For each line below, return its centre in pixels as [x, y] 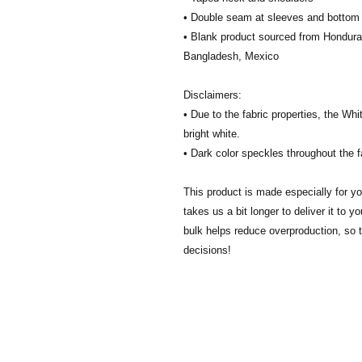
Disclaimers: [214, 95]
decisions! [207, 250]
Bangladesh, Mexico [231, 56]
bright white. [212, 133]
